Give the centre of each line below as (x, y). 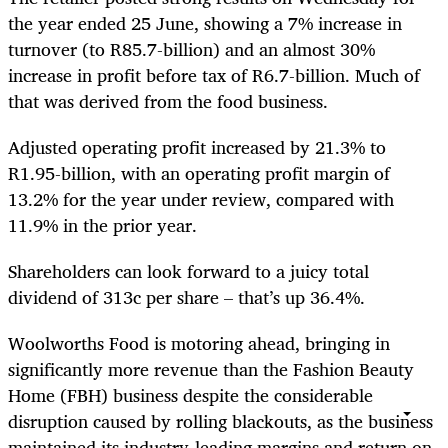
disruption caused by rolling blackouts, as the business (220, 421)
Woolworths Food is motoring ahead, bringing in (199, 343)
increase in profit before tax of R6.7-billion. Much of (214, 74)
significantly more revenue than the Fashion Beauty (211, 369)
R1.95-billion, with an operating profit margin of (199, 172)
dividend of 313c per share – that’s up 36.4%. (189, 297)
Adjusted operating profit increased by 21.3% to (197, 146)
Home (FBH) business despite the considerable (190, 395)
